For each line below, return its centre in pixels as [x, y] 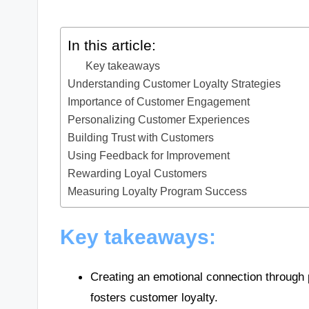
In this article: [112, 46]
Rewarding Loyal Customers [138, 173]
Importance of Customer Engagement [159, 102]
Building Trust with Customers [141, 138]
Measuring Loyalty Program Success [158, 191]
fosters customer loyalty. [154, 298]
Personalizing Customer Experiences [159, 120]
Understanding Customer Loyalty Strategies [175, 84]
